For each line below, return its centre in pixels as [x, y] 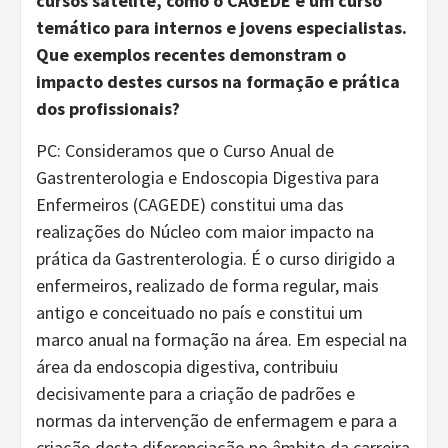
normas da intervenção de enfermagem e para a [216, 420]
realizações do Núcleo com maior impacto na [205, 231]
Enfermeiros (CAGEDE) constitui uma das [190, 204]
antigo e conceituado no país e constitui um [199, 312]
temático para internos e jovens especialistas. [221, 27]
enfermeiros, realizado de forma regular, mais [207, 285]
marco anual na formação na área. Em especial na [221, 339]
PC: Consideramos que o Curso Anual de [185, 150]
